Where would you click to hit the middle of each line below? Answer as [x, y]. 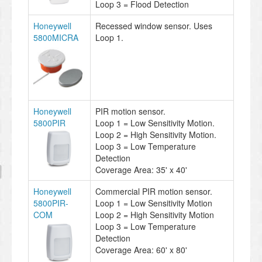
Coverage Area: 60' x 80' [141, 249]
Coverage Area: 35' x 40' [141, 169]
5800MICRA [56, 37]
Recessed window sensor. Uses [154, 25]
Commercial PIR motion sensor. [154, 191]
